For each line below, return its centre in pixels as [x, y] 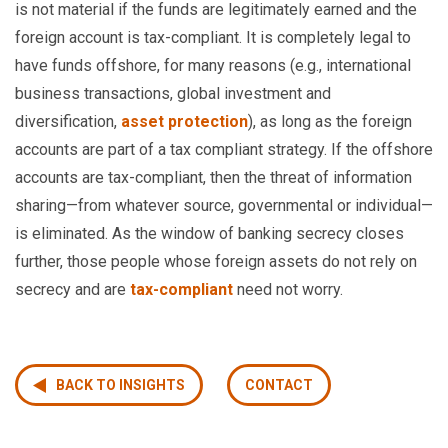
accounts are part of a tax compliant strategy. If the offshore [224, 149]
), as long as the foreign [330, 121]
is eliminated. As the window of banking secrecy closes [209, 233]
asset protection [184, 121]
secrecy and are [72, 289]
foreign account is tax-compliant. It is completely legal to [213, 37]
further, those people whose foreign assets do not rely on [216, 261]
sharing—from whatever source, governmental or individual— [224, 205]
